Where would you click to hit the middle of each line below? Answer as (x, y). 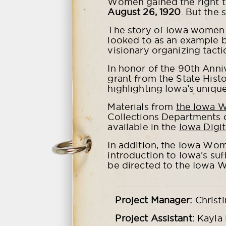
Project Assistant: (155, 218)
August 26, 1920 (144, 12)
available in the (143, 127)
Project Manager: (154, 200)
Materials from (142, 107)
